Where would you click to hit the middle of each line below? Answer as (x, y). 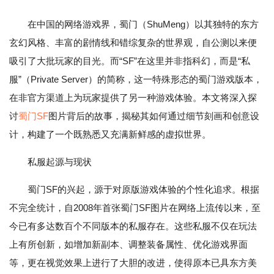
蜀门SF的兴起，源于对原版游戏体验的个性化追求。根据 (143, 189)
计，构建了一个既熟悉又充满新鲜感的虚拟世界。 (110, 134)
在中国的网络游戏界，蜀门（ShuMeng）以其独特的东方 (134, 24)
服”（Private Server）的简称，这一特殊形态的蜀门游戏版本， (136, 79)
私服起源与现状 (60, 162)
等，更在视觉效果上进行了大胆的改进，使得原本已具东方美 (133, 263)
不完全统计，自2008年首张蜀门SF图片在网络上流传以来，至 (135, 208)
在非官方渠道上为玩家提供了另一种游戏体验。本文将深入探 (133, 98)
